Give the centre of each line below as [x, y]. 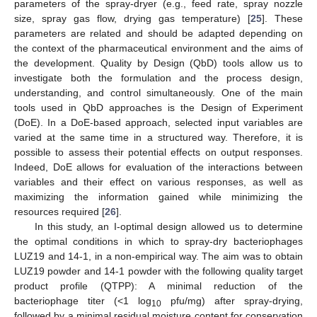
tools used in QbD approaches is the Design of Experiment [158, 108]
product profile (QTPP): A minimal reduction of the [158, 286]
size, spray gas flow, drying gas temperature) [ [132, 19]
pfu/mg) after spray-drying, [232, 301]
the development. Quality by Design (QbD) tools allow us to [158, 63]
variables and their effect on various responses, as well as [158, 182]
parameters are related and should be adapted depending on [158, 34]
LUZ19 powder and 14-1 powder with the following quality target [158, 271]
